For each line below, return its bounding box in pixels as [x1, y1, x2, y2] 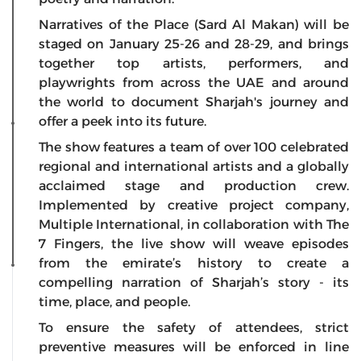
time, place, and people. [39, 294, 190, 310]
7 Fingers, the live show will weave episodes [39, 236, 349, 252]
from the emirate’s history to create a [39, 255, 349, 272]
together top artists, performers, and [39, 56, 349, 72]
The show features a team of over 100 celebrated [39, 139, 349, 156]
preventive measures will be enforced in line [39, 339, 349, 355]
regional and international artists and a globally [39, 159, 349, 175]
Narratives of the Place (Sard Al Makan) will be [39, 17, 349, 33]
